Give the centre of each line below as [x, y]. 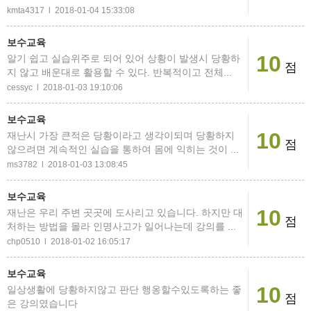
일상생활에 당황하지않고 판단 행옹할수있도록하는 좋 [124, 289]
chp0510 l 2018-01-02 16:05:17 [69, 242]
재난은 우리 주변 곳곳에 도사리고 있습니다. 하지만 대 [125, 212]
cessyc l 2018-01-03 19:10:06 [65, 87]
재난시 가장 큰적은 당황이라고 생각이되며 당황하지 [121, 135]
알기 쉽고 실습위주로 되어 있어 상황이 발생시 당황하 [124, 58]
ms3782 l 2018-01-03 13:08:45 [67, 165]
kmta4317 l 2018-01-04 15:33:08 [71, 10]
